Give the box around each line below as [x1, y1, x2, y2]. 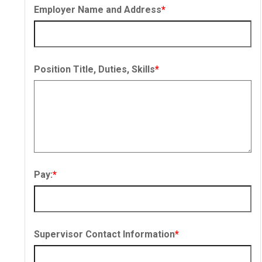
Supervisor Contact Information [34, 229, 175, 240]
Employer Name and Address [34, 4, 161, 16]
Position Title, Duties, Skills [34, 64, 155, 75]
